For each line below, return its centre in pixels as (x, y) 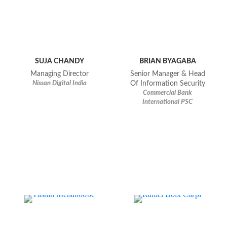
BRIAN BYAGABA (167, 61)
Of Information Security (167, 84)
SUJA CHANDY (59, 61)
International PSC (168, 102)
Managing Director (59, 74)
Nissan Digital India (59, 84)
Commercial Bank (168, 93)
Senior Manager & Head (167, 74)
